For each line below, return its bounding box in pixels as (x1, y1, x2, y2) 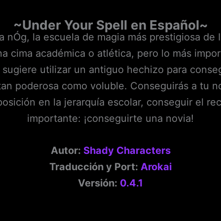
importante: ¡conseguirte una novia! (27, 112, 194, 125)
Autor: (50, 145, 83, 157)
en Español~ (130, 17, 208, 33)
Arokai (141, 161, 172, 173)
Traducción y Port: (49, 161, 141, 173)
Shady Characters (83, 145, 171, 157)
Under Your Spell (22, 17, 127, 33)
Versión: (78, 177, 120, 189)
